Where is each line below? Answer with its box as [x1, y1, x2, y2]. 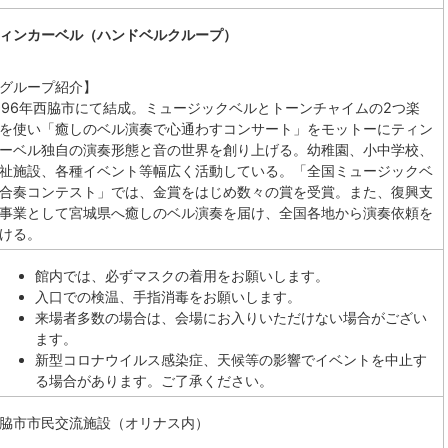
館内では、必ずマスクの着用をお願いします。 [35, 267, 330, 284]
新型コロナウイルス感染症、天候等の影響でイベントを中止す [35, 351, 428, 368]
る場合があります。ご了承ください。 [35, 372, 274, 389]
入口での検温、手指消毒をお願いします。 [35, 288, 302, 305]
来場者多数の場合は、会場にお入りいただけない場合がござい [35, 309, 428, 326]
